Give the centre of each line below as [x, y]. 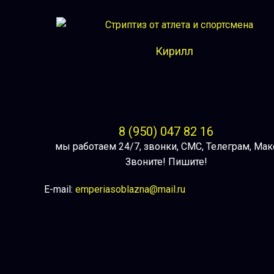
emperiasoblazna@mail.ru [130, 189]
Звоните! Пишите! [166, 162]
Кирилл [175, 51]
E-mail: [60, 189]
